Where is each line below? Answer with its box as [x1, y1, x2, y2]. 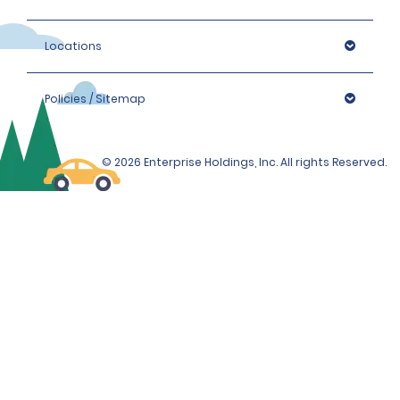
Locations [45, 38, 102, 54]
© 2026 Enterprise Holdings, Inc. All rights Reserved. [102, 154, 387, 171]
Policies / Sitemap [45, 91, 146, 107]
